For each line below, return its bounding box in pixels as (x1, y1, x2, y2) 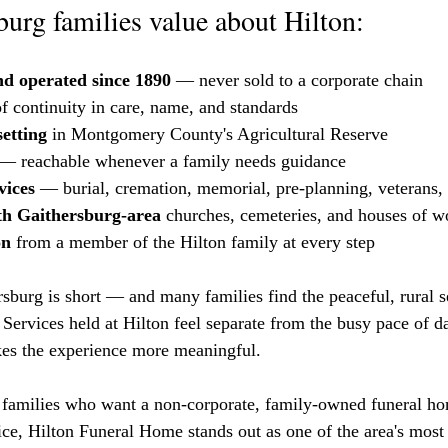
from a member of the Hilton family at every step (11, 232, 375, 252)
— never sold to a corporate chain (171, 70, 423, 90)
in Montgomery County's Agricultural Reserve (47, 124, 388, 144)
